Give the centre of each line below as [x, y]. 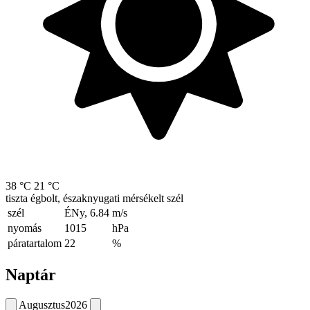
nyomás [25, 228]
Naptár [31, 275]
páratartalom [35, 244]
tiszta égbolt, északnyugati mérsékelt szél [94, 199]
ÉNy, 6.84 [87, 213]
